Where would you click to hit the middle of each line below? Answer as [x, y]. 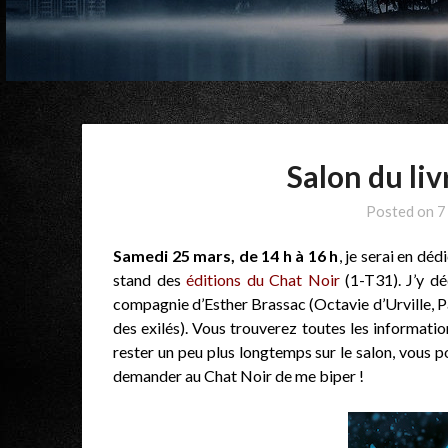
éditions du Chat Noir [260, 280]
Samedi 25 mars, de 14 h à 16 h [226, 256]
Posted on [401, 211]
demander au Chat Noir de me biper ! [239, 376]
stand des [147, 280]
